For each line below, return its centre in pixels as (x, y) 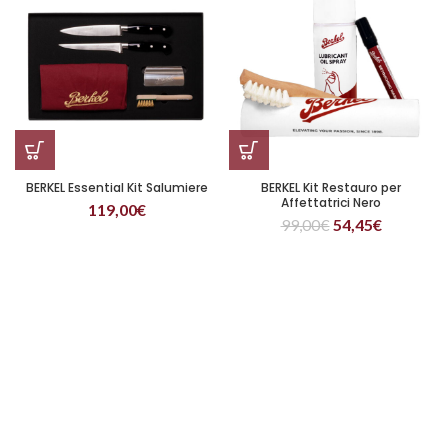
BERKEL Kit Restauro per (331, 187)
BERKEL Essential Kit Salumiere (117, 187)
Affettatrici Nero (331, 202)
